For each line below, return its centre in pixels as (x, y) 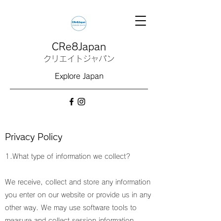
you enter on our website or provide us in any (78, 195)
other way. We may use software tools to (71, 208)
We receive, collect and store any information (78, 182)
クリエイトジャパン (79, 59)
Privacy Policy (34, 137)
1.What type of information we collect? (68, 156)
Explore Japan (79, 76)
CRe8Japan (79, 46)
